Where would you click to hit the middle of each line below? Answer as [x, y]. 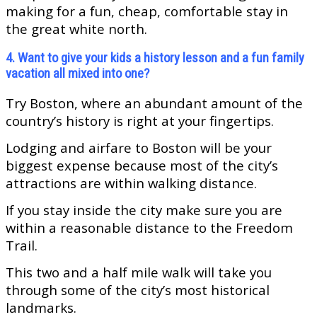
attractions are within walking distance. [131, 183]
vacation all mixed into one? [77, 74]
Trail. [22, 246]
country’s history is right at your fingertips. [140, 121]
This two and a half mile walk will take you [139, 272]
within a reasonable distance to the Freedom [149, 228]
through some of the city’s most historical [138, 290]
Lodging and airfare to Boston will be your [139, 148]
